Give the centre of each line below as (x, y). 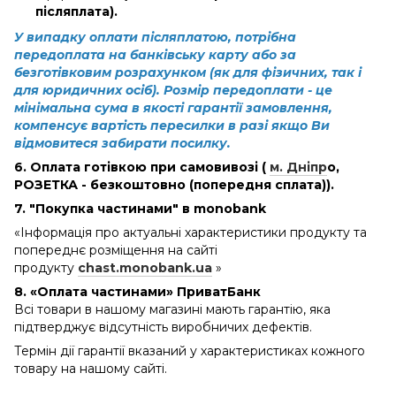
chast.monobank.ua (145, 267)
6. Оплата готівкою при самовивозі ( (142, 167)
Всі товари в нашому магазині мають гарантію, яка (172, 309)
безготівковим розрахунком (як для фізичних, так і (188, 72)
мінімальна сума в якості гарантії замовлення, (173, 107)
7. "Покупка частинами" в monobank (140, 208)
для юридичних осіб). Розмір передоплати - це (173, 90)
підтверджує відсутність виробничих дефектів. (163, 327)
